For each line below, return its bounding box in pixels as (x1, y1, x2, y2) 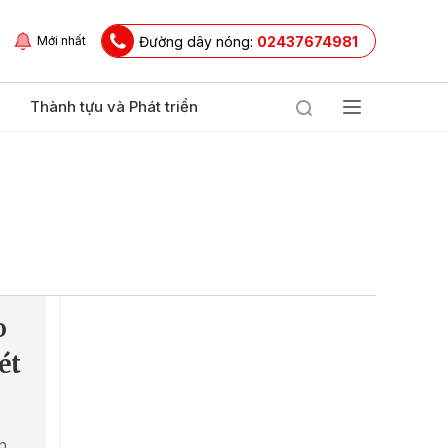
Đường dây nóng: (139, 32, 257, 50)
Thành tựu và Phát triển (30, 97, 198, 116)
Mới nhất (37, 33, 86, 48)
